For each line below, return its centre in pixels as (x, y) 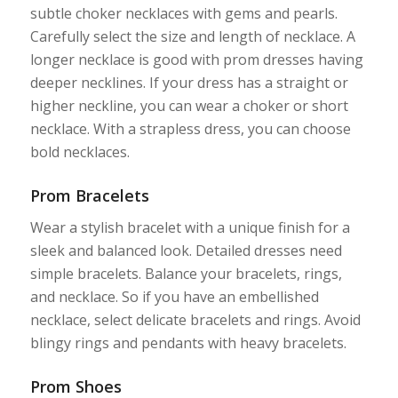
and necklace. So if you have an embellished (174, 297)
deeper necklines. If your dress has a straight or (189, 82)
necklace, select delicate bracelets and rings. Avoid (195, 320)
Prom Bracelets (89, 195)
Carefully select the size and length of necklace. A (192, 36)
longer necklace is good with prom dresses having (196, 59)
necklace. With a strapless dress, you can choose (190, 128)
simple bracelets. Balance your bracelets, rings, (186, 274)
